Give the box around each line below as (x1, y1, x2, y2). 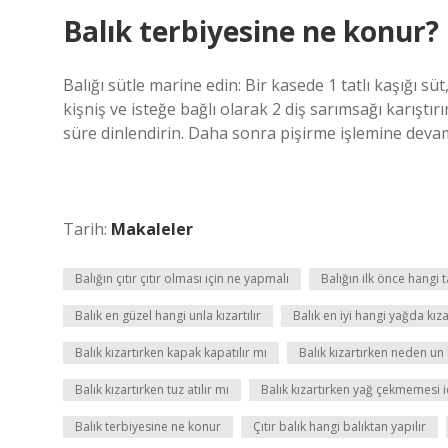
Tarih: (63, 218, 111, 240)
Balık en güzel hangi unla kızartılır (75, 307, 261, 324)
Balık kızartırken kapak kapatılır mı (75, 344, 267, 361)
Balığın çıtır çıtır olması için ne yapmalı (75, 270, 289, 287)
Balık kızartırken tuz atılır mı (75, 381, 229, 398)
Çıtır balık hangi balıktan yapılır (253, 418, 426, 435)
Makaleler (111, 218, 193, 240)
